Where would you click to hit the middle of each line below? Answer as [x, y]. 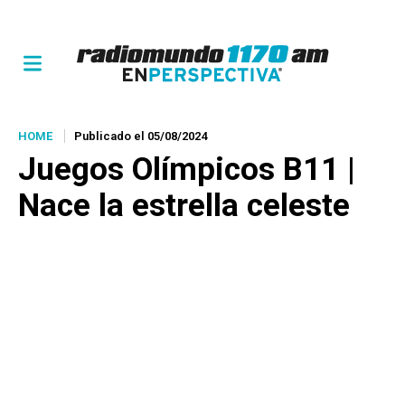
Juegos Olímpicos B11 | [187, 170]
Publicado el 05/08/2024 [141, 136]
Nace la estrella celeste [184, 206]
